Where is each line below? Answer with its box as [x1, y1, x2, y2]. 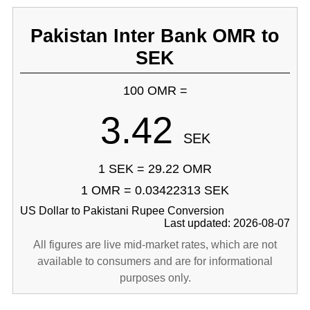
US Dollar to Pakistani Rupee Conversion [19, 205, 224, 217]
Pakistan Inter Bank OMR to [30, 25, 280, 46]
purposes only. [119, 272, 191, 284]
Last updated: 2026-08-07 [164, 217, 291, 229]
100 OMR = [122, 84, 188, 98]
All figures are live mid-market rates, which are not [33, 239, 277, 250]
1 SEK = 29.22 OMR [98, 162, 212, 176]
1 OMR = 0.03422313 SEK [81, 183, 229, 197]
